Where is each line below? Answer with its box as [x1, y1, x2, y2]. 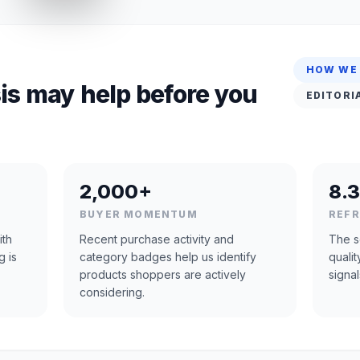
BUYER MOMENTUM [80, 208, 198, 220]
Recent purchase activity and [80, 232, 234, 246]
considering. [80, 285, 145, 299]
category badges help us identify [80, 250, 256, 264]
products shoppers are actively [80, 268, 246, 281]
